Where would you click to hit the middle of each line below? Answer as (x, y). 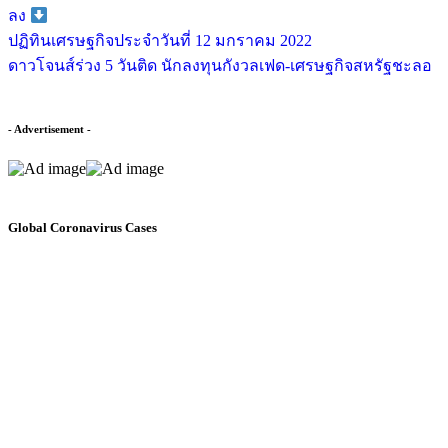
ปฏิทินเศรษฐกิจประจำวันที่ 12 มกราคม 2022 (160, 41)
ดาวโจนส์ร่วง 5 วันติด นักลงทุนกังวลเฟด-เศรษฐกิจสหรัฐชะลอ (220, 66)
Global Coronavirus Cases (82, 228)
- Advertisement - (49, 129)
